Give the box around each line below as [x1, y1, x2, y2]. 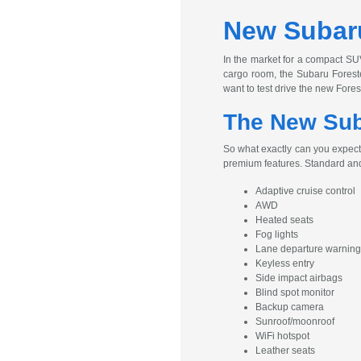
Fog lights [255, 229, 298, 240]
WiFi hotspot [255, 330, 309, 342]
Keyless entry [255, 258, 314, 269]
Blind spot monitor [255, 287, 334, 298]
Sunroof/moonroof [255, 316, 334, 327]
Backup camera [255, 301, 324, 313]
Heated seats [255, 214, 313, 226]
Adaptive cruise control [255, 185, 355, 197]
